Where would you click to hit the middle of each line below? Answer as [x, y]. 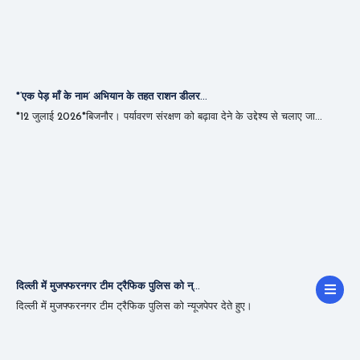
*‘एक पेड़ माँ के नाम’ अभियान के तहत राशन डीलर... [112, 96]
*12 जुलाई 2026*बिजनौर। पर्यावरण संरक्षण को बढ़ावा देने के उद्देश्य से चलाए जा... [169, 117]
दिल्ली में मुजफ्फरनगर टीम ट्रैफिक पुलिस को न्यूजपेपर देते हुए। [134, 306]
